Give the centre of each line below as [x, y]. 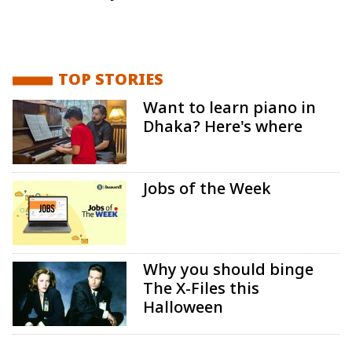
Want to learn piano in [230, 110]
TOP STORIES [111, 81]
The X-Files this [202, 290]
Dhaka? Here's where [223, 128]
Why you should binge [229, 271]
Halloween [183, 309]
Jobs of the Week [207, 191]
